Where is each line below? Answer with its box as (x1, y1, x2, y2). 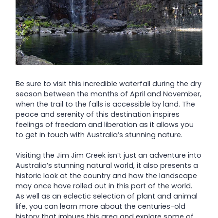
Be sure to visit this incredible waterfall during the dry (16, 78, 201, 89)
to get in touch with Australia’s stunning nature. (16, 129, 182, 140)
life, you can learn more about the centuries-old (16, 201, 185, 212)
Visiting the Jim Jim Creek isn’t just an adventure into (16, 150, 201, 161)
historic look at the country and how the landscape (16, 171, 197, 181)
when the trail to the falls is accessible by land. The (16, 99, 195, 109)
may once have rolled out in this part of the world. (16, 181, 192, 191)
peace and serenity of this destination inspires (16, 109, 180, 119)
